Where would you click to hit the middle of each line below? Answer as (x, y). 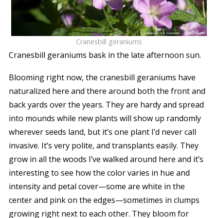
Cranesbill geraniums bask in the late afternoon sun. (105, 55)
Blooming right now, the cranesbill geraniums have (102, 77)
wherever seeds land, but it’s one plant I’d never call (102, 132)
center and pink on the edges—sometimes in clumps (104, 200)
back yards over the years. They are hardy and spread (106, 104)
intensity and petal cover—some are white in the (97, 186)
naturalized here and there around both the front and (107, 91)
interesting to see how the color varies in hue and (99, 173)
